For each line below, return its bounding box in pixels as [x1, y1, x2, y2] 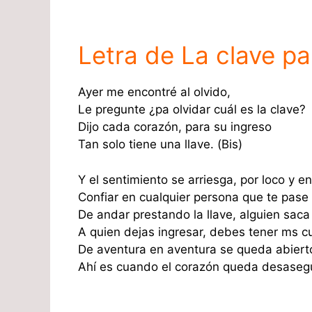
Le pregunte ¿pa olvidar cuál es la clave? [78, 102, 306, 117]
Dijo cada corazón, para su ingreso [78, 120, 272, 134]
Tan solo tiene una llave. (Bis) [78, 137, 242, 152]
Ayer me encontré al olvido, [78, 85, 231, 100]
